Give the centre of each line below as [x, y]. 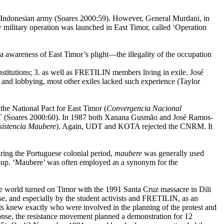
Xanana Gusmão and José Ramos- [159, 117]
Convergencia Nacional [144, 108]
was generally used [173, 153]
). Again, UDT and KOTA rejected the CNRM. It [134, 126]
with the [90, 189]
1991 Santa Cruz [132, 189]
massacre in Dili [185, 189]
